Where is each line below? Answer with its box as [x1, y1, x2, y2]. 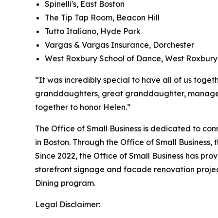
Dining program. [35, 178, 97, 188]
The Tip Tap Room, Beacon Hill [45, 12, 160, 22]
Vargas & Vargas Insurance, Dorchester [45, 39, 194, 50]
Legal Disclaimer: [35, 199, 100, 209]
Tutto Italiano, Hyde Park [45, 26, 141, 36]
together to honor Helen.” [35, 102, 131, 112]
